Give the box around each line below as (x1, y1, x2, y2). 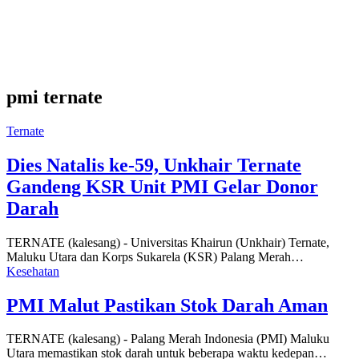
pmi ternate (6, 86, 103, 107)
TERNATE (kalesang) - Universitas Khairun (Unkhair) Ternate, (6, 235, 329, 249)
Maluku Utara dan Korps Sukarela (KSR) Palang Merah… (6, 249, 304, 264)
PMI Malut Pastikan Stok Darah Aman (6, 294, 328, 316)
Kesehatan (6, 264, 59, 278)
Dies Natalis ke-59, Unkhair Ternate (6, 154, 301, 175)
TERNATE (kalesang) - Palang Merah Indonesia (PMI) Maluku (6, 332, 329, 346)
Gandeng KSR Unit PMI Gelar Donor (6, 175, 318, 197)
